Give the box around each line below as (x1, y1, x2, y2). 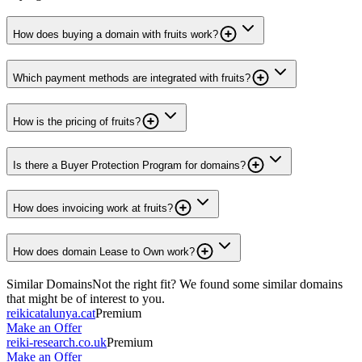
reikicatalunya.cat (6, 305, 95, 320)
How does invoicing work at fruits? (13, 202, 173, 215)
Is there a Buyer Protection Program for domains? (13, 158, 246, 171)
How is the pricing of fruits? (13, 115, 141, 128)
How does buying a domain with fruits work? (13, 28, 218, 41)
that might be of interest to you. (6, 291, 165, 305)
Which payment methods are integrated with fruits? (13, 72, 250, 85)
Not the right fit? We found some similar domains (92, 276, 343, 291)
